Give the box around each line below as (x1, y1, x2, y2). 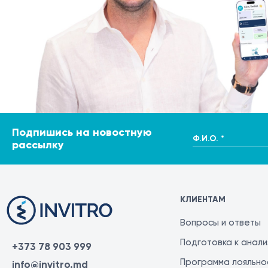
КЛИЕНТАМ (179, 194, 226, 205)
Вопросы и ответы (179, 217, 261, 228)
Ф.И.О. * (192, 130, 225, 142)
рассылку (12, 138, 64, 151)
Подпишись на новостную (12, 126, 152, 139)
